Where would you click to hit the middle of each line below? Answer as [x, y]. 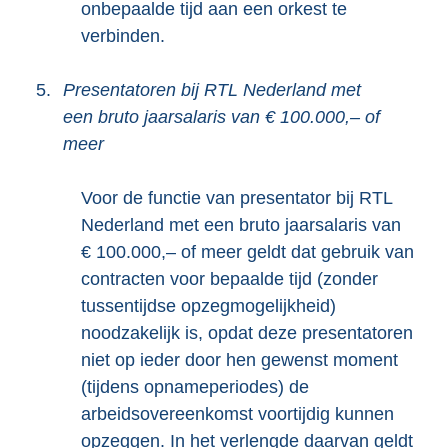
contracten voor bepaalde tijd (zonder [229, 279]
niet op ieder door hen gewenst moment [239, 360]
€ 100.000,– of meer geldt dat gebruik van [247, 252]
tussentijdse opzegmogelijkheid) [208, 306]
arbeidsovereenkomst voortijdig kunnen [237, 414]
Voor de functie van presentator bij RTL [236, 198]
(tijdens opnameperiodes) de [195, 387]
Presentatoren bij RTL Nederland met [212, 90]
